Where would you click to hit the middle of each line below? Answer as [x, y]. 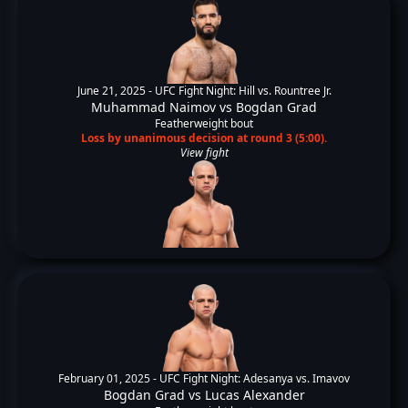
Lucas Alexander [255, 395]
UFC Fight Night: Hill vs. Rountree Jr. [243, 91]
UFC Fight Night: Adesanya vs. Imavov [255, 378]
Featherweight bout [204, 123]
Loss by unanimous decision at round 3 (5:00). [204, 138]
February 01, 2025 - [109, 378]
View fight [204, 153]
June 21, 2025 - [116, 91]
